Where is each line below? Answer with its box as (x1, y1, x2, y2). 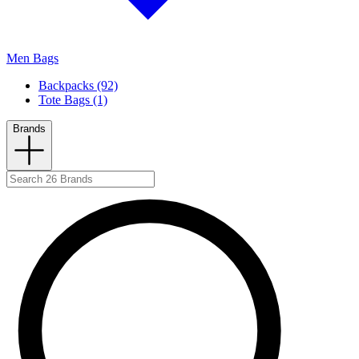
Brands (13, 123, 46, 135)
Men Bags (6, 51, 58, 66)
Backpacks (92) (38, 79, 118, 93)
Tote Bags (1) (38, 93, 107, 107)
